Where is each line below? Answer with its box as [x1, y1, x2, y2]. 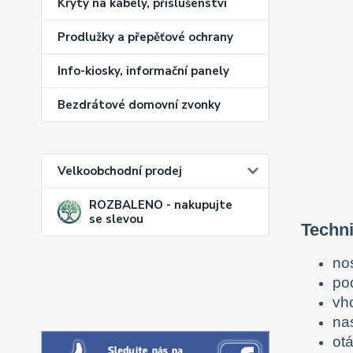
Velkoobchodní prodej [58, 163, 182, 180]
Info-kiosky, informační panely [58, 63, 229, 80]
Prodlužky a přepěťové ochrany [58, 29, 233, 46]
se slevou [89, 211, 143, 228]
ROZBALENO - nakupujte [89, 197, 232, 214]
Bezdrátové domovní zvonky [58, 97, 221, 113]
